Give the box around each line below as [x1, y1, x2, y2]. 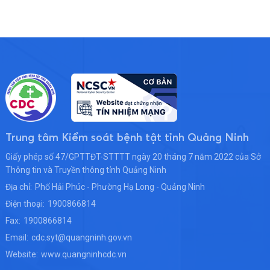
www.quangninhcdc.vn [40, 249, 127, 259]
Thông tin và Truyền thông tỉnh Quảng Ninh [5, 165, 166, 175]
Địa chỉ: [5, 181, 32, 192]
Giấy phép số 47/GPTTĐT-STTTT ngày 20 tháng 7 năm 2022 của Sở [5, 151, 261, 162]
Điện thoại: [5, 198, 45, 209]
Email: [5, 232, 28, 242]
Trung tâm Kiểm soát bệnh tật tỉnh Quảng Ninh [5, 132, 249, 143]
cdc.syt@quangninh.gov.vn [31, 232, 132, 242]
